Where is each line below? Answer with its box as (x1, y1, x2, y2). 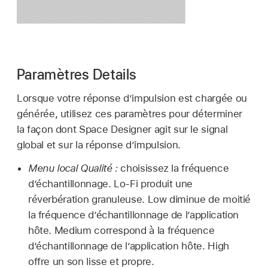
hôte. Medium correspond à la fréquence (28, 224, 215, 236)
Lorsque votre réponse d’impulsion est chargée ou (17, 92, 247, 105)
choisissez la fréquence (117, 162, 229, 174)
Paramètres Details (17, 65, 137, 83)
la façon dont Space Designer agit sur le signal (17, 123, 228, 136)
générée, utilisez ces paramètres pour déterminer (17, 108, 242, 120)
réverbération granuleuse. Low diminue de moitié (28, 193, 251, 205)
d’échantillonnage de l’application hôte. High (28, 240, 229, 252)
